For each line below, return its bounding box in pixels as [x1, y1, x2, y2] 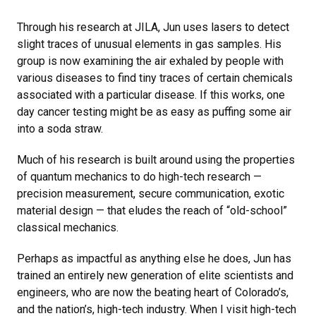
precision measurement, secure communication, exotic [17, 186, 284, 200]
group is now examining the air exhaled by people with [17, 54, 284, 68]
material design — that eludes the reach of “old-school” [17, 203, 287, 217]
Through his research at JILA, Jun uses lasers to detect [17, 20, 289, 34]
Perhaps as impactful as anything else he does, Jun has [17, 251, 291, 265]
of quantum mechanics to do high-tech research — [17, 169, 262, 183]
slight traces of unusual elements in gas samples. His [17, 37, 281, 51]
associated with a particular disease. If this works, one [17, 87, 285, 102]
